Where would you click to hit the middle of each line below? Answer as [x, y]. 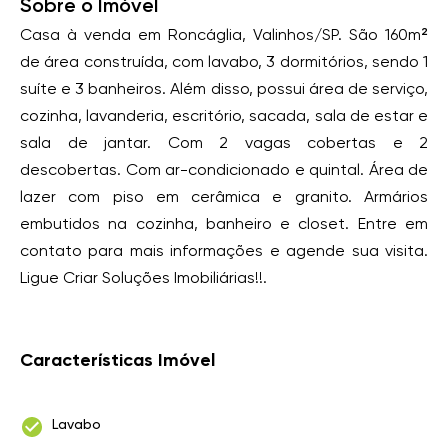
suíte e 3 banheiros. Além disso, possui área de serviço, [224, 88]
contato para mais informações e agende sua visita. [224, 250]
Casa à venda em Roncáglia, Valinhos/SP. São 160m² [224, 34]
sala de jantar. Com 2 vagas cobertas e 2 [224, 142]
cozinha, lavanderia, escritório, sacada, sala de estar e [224, 115]
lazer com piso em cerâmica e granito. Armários [224, 196]
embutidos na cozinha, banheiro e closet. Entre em [224, 223]
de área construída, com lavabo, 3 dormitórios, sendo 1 [224, 61]
